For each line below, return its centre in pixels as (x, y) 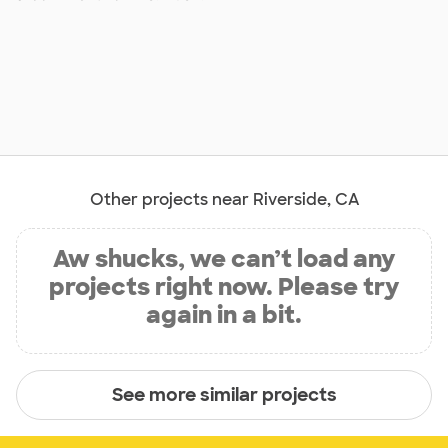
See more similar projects (224, 394)
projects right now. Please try (224, 287)
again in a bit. (224, 315)
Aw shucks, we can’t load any (224, 259)
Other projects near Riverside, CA (224, 200)
